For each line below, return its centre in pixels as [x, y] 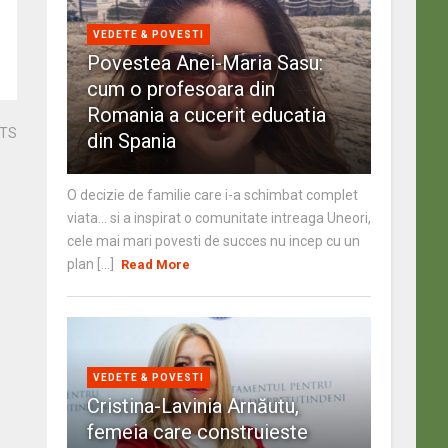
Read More [155, 264]
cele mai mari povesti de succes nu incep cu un [213, 241]
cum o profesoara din [180, 89]
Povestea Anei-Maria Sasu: [204, 63]
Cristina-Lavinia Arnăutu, [192, 406]
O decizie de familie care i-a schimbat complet [212, 195]
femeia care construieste [197, 432]
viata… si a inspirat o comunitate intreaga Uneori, [218, 218]
